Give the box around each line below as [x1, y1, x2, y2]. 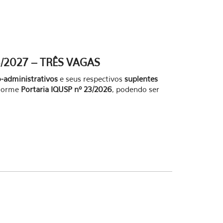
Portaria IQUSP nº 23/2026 [21, 85, 112, 94]
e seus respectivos [58, 74, 124, 83]
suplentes [124, 74, 158, 83]
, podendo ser [112, 85, 159, 94]
